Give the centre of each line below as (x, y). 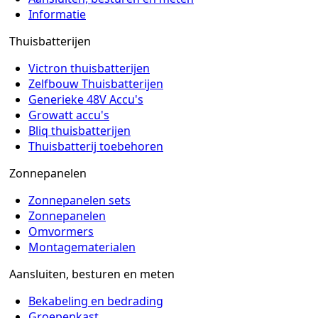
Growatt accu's (69, 115)
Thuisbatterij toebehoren (96, 147)
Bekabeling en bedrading (96, 301)
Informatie (57, 15)
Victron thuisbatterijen (89, 68)
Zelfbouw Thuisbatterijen (96, 84)
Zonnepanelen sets (79, 201)
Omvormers (61, 232)
